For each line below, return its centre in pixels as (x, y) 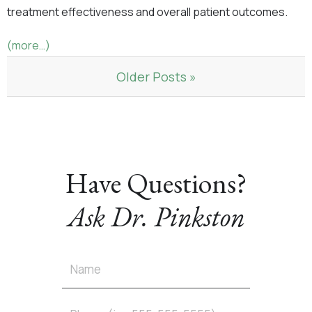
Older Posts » (156, 77)
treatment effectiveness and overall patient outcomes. (147, 12)
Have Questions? (156, 183)
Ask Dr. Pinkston (156, 217)
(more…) (29, 45)
